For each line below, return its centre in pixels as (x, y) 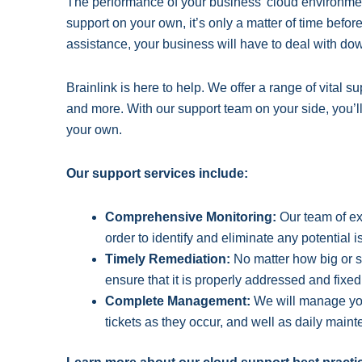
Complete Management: (178, 301)
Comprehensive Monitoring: (191, 217)
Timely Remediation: (168, 259)
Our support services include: (157, 174)
